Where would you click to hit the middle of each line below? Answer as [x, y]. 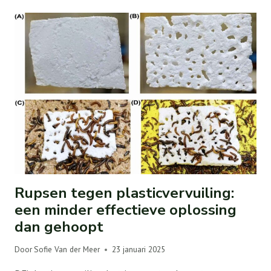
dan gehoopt [59, 227]
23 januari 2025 [139, 250]
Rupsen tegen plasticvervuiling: [124, 193]
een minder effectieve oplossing [126, 210]
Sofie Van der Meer [67, 250]
